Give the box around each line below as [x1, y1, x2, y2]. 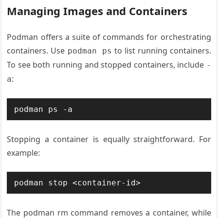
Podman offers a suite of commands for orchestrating [7, 31, 211, 42]
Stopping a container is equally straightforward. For [7, 133, 211, 145]
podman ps [67, 46, 112, 55]
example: [7, 147, 40, 158]
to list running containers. [111, 45, 211, 56]
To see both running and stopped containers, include [7, 59, 206, 70]
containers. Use [7, 45, 68, 56]
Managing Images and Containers [7, 3, 188, 18]
